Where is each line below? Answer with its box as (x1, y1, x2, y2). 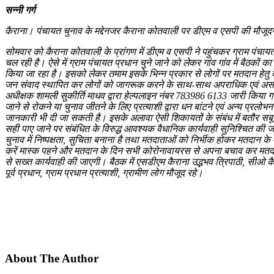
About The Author (5, 251, 98, 265)
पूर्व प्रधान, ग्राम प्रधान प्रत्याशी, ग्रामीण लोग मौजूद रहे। (5, 167, 203, 178)
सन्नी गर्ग (5, 4, 35, 15)
